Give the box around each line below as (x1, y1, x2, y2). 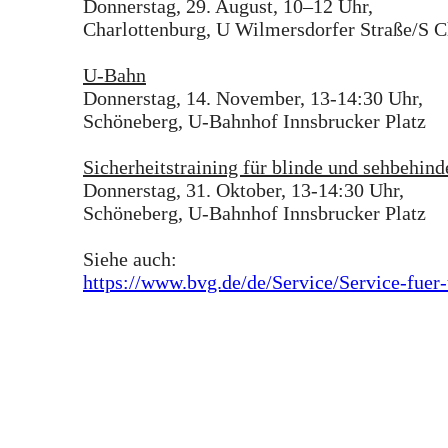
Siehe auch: (83, 248, 177, 271)
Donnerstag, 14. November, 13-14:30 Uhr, (83, 87, 423, 110)
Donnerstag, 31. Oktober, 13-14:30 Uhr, (83, 179, 404, 202)
